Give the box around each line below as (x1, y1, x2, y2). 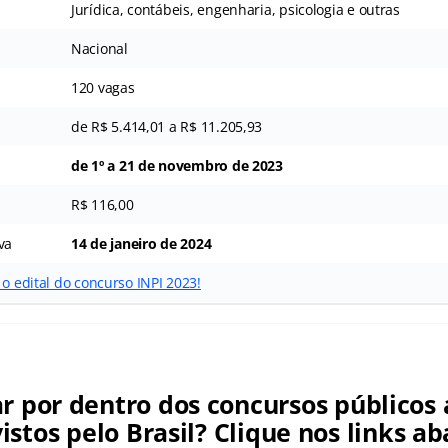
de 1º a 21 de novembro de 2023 (70, 156, 283, 175)
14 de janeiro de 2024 (70, 234, 212, 253)
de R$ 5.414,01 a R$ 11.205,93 (70, 117, 263, 136)
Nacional (70, 39, 128, 58)
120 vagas (70, 78, 135, 97)
